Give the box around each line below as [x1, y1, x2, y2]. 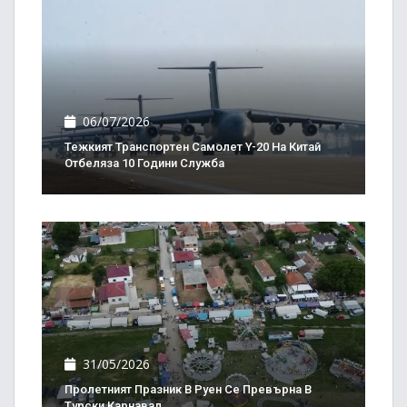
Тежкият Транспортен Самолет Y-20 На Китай [65, 139, 321, 154]
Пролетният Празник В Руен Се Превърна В [65, 382, 312, 396]
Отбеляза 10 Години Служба [65, 155, 224, 170]
